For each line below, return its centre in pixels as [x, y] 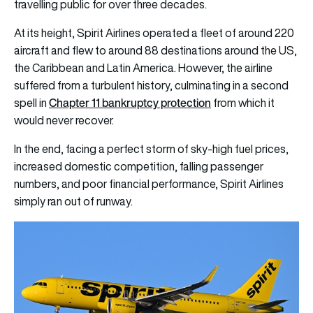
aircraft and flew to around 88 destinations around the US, [155, 50]
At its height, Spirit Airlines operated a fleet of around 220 [154, 32]
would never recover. [64, 120]
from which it [243, 102]
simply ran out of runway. [73, 201]
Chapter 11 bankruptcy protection [130, 102]
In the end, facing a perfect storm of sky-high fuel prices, [151, 148]
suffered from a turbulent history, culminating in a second [151, 85]
